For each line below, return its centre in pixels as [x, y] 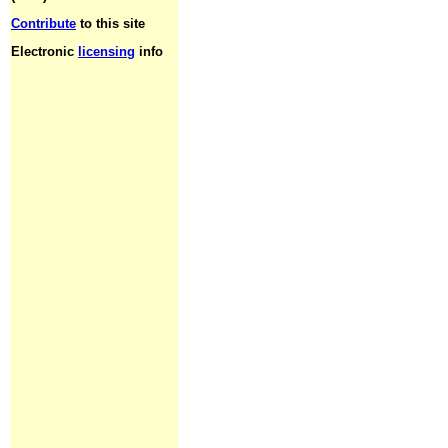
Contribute [43, 23]
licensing [106, 51]
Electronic [44, 51]
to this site [110, 23]
